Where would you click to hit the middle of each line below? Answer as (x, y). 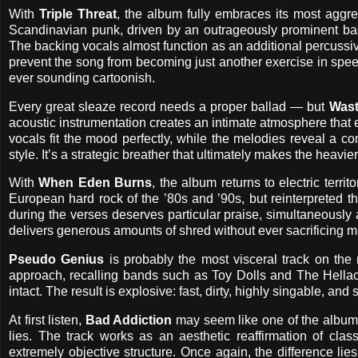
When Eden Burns (95, 183)
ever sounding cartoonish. (82, 78)
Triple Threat (78, 14)
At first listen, (47, 320)
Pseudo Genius (57, 260)
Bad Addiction (129, 320)
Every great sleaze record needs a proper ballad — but (169, 106)
